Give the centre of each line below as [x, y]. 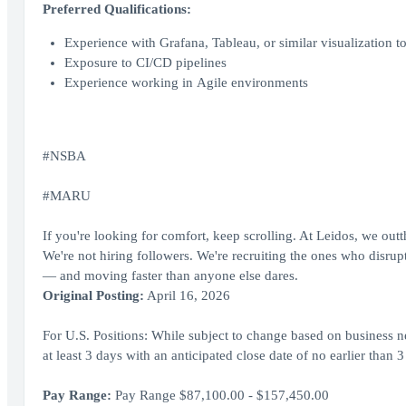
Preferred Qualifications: [116, 9]
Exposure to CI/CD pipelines [145, 63]
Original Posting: [93, 295]
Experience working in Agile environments [186, 82]
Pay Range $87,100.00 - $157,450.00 [222, 395]
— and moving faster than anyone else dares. [170, 275]
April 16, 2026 [187, 295]
